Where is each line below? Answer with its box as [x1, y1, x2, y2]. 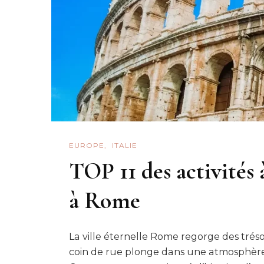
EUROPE [69, 141, 104, 150]
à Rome [69, 186, 140, 214]
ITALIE [112, 141, 137, 150]
